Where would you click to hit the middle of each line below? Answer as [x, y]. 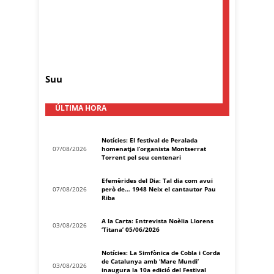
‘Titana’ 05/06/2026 [131, 229]
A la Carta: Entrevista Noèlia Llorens [157, 220]
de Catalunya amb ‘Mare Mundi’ [150, 261]
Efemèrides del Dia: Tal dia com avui [157, 180]
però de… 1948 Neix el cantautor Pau [159, 189]
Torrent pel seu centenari [141, 157]
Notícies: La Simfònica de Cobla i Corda [161, 252]
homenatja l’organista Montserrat [154, 148]
